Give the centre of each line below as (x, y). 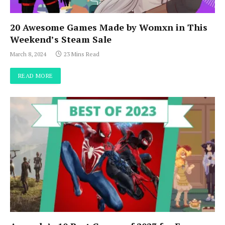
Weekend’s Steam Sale (61, 39)
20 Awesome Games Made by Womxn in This (109, 27)
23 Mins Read (82, 54)
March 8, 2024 (28, 54)
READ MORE (36, 75)
